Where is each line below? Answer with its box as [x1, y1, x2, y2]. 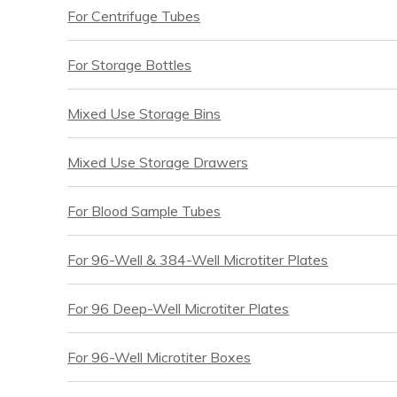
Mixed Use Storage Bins [67, 105, 222, 123]
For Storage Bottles [67, 56, 192, 74]
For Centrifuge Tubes [67, 7, 201, 26]
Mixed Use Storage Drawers [67, 153, 249, 172]
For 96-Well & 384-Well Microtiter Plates [67, 251, 329, 269]
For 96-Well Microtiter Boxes [67, 348, 252, 367]
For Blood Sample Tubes [67, 202, 222, 221]
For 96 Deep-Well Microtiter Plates [67, 300, 290, 318]
